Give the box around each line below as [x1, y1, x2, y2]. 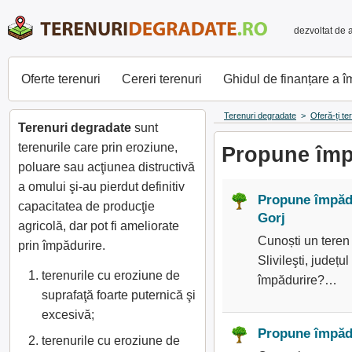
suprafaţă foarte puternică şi [42, 288, 196, 302]
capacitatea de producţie [18, 200, 155, 213]
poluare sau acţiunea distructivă [18, 160, 195, 174]
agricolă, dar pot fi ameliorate [18, 219, 179, 233]
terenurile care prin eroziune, [18, 141, 178, 154]
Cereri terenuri [122, 72, 202, 86]
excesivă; [42, 308, 94, 321]
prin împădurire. [18, 239, 105, 252]
